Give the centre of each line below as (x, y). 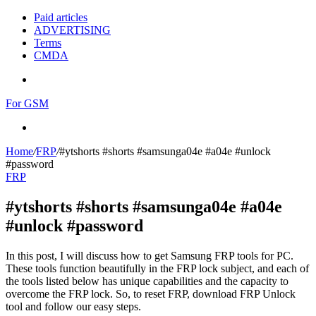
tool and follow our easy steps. (73, 306)
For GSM (27, 103)
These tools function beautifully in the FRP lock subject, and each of (157, 268)
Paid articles (61, 17)
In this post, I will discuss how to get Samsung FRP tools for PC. (150, 255)
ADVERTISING (72, 30)
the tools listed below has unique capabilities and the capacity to (147, 281)
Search (48, 127)
